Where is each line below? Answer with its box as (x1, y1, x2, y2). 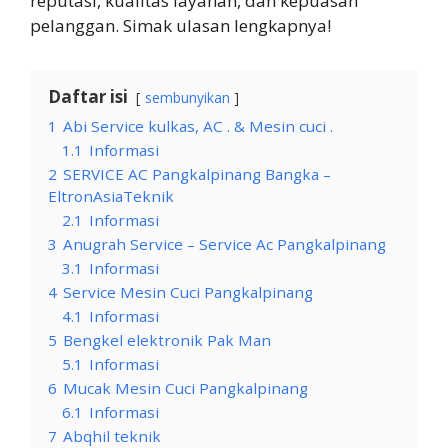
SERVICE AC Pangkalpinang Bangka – (63, 164, 331, 185)
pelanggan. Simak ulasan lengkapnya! (30, 14, 331, 38)
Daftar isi (48, 85, 128, 109)
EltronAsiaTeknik (48, 186, 174, 207)
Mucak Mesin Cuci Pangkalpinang (63, 378, 308, 399)
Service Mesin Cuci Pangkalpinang (63, 282, 313, 303)
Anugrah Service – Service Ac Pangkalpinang (63, 234, 386, 255)
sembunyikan (145, 88, 230, 108)
